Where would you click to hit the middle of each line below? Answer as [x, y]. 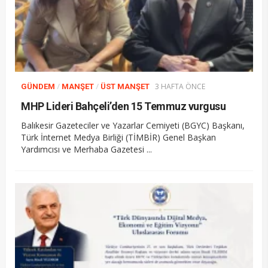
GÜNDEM [38, 86]
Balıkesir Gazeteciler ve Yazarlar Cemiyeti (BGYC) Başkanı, [133, 125]
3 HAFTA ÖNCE [180, 86]
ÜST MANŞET [125, 86]
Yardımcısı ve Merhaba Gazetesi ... [86, 149]
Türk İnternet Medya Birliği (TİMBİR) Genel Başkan [118, 137]
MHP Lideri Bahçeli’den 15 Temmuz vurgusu [123, 106]
